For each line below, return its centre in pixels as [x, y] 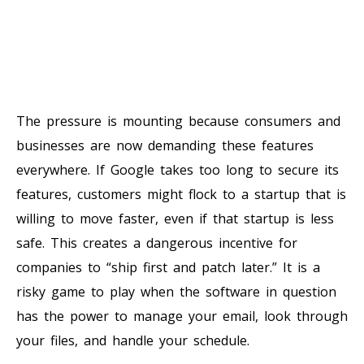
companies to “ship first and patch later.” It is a [168, 267]
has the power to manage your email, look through [182, 316]
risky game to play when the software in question [176, 291]
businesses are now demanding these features [165, 145]
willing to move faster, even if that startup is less [175, 218]
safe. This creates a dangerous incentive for [157, 243]
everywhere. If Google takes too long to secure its [178, 169]
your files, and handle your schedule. [133, 340]
